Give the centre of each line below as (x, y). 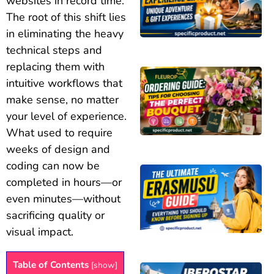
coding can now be (53, 166)
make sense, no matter (62, 100)
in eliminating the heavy (65, 34)
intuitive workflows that (64, 83)
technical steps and (54, 50)
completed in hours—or (64, 183)
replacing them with (55, 67)
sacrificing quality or (55, 216)
